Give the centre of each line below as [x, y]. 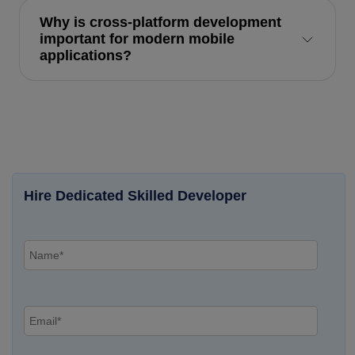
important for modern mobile [137, 39]
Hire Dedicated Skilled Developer [135, 196]
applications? [86, 56]
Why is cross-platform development [160, 23]
